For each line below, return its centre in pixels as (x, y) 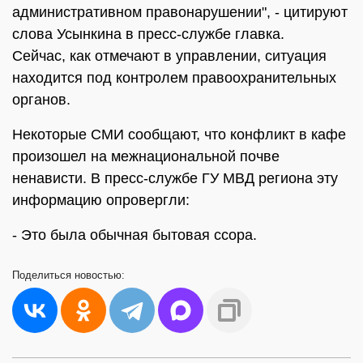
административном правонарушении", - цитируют (180, 12)
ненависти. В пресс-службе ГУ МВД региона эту (175, 178)
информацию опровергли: (101, 200)
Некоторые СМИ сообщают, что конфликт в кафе (179, 135)
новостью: (100, 275)
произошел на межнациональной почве (146, 156)
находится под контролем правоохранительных (174, 78)
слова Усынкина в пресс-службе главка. (148, 34)
